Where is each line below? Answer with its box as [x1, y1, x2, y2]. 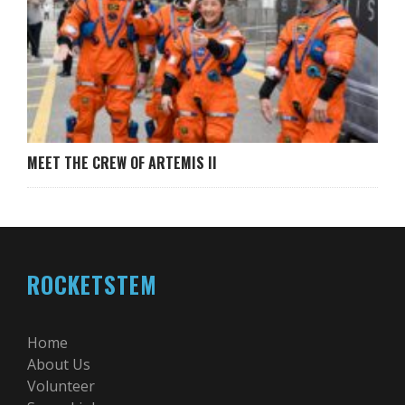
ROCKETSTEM [27, 267, 157, 301]
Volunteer [27, 375, 95, 396]
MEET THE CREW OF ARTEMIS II [27, 151, 217, 174]
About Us [27, 353, 90, 374]
